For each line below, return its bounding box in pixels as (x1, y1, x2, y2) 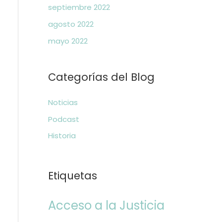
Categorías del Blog (48, 69, 155, 84)
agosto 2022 (48, 19, 94, 29)
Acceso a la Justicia (48, 197, 165, 214)
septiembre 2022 (48, 2, 110, 13)
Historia (48, 130, 76, 141)
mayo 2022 (48, 35, 88, 46)
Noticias (48, 97, 78, 108)
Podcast (48, 113, 79, 124)
